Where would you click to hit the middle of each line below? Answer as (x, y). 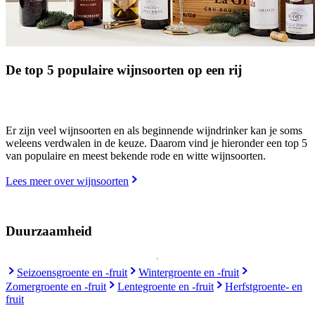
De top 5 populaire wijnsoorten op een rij (124, 70)
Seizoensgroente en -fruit (72, 272)
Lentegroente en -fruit (166, 286)
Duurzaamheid (49, 231)
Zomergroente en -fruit (56, 286)
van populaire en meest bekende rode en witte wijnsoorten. (136, 156)
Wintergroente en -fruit (189, 272)
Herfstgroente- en (264, 286)
